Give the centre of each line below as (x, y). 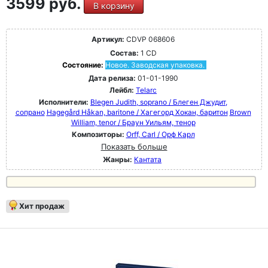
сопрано (30, 112)
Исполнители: (65, 102)
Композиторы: (99, 134)
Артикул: (108, 39)
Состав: (124, 53)
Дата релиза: (112, 78)
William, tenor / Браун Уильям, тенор (133, 122)
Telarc (146, 90)
